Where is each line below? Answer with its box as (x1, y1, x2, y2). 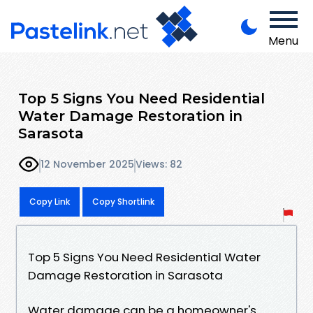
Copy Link (29, 195, 70, 208)
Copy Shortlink (92, 195, 154, 208)
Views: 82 (136, 157, 182, 172)
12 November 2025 (41, 157, 134, 172)
